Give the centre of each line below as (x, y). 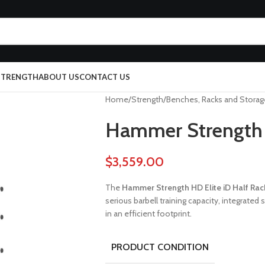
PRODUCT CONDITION (160, 247)
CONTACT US (105, 77)
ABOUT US (59, 77)
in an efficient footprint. (148, 214)
